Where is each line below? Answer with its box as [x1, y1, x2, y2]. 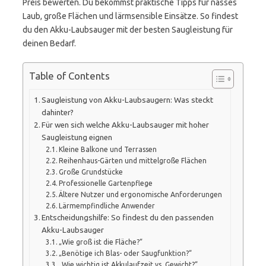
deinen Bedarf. [23, 39, 76, 48]
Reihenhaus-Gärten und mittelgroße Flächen [59, 156, 207, 164]
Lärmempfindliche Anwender [59, 201, 156, 210]
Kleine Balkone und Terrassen [59, 145, 157, 153]
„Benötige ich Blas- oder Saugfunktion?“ [59, 249, 192, 257]
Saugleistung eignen [42, 132, 113, 142]
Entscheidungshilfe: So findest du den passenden [42, 213, 214, 222]
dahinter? [42, 107, 74, 117]
